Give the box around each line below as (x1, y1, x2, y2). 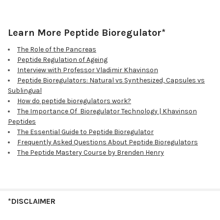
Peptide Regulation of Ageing (17, 55, 108, 64)
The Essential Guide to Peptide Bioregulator (17, 128, 154, 137)
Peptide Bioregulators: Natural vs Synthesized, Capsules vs (17, 76, 205, 85)
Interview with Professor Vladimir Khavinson (17, 66, 158, 75)
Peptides (8, 117, 36, 126)
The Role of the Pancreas (17, 45, 96, 54)
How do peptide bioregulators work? (17, 97, 131, 106)
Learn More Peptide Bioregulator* (8, 27, 165, 39)
